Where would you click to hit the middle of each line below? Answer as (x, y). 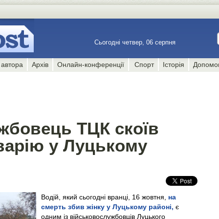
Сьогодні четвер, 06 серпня (136, 42)
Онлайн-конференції (91, 65)
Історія (173, 65)
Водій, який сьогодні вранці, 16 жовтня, (105, 197)
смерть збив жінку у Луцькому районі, (107, 207)
